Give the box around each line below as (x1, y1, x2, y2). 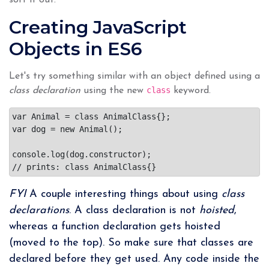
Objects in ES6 (9, 37, 142, 60)
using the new (80, 85, 147, 95)
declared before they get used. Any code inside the (9, 253, 259, 265)
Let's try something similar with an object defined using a (9, 71, 260, 81)
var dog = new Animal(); (12, 124, 122, 134)
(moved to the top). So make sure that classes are (9, 237, 253, 249)
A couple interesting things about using (26, 188, 222, 200)
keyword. (171, 85, 211, 95)
